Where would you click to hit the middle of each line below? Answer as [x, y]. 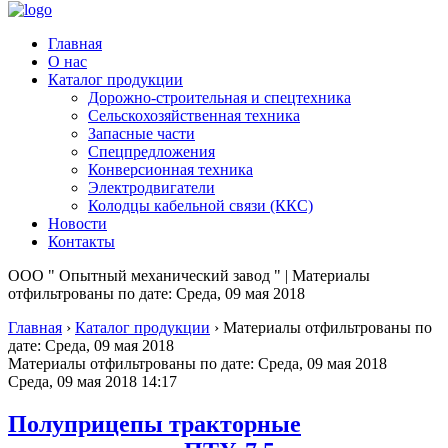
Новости [77, 223]
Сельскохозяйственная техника [194, 115]
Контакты [81, 241]
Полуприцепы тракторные [154, 423]
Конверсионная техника [170, 169]
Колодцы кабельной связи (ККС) [200, 205]
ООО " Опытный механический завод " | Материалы [189, 275]
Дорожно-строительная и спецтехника [219, 97]
